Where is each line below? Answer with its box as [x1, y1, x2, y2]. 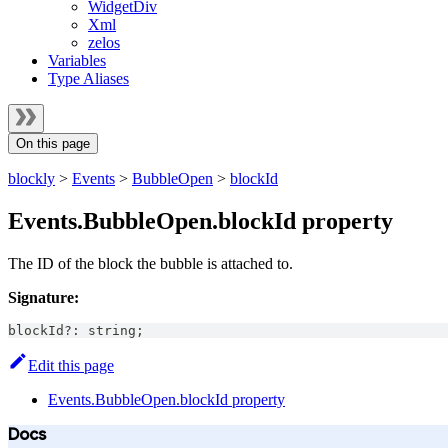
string [88, 322, 136, 338]
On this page [16, 136, 90, 151]
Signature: [8, 288, 79, 306]
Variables [48, 52, 106, 69]
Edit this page [28, 356, 114, 374]
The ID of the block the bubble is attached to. [8, 254, 293, 272]
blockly [8, 170, 55, 187]
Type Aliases [48, 70, 129, 87]
